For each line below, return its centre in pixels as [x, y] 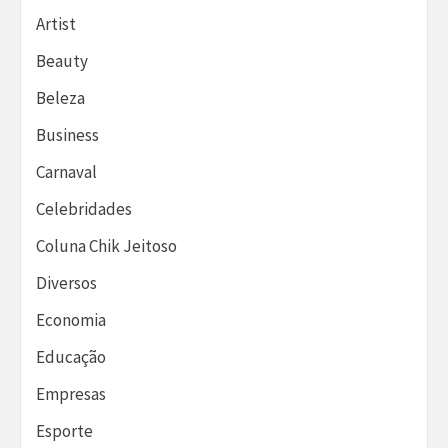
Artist [56, 23]
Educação [71, 356]
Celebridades [84, 208]
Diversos [66, 282]
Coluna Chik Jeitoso [106, 245]
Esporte [64, 430]
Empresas [71, 393]
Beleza [60, 97]
